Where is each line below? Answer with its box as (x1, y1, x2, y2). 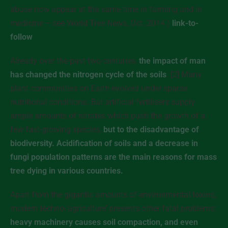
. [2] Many (166, 70, 202, 79)
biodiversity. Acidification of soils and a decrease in (10, 138, 198, 148)
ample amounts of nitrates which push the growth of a (10, 111, 205, 121)
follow (10, 32, 33, 42)
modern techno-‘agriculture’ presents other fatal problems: (10, 204, 216, 213)
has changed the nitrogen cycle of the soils (10, 70, 166, 79)
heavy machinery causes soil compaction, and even (10, 217, 198, 227)
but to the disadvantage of (103, 125, 199, 134)
